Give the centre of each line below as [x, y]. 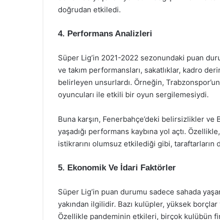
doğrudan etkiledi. [89, 10]
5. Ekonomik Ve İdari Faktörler [117, 168]
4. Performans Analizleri [105, 34]
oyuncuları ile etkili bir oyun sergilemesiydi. [133, 95]
